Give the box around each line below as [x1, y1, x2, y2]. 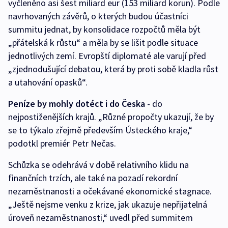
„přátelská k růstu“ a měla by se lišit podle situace [8, 37, 198, 49]
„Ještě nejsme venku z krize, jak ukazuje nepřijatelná [8, 198, 207, 211]
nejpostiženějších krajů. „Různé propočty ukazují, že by [8, 111, 214, 123]
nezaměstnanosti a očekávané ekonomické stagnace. [8, 185, 212, 197]
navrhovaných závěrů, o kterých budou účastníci [8, 10, 188, 22]
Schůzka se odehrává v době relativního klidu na [8, 159, 189, 171]
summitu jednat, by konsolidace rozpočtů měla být [8, 23, 201, 36]
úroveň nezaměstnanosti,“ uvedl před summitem [8, 212, 193, 224]
